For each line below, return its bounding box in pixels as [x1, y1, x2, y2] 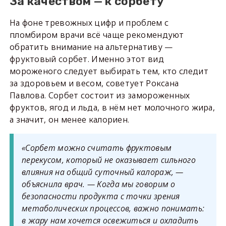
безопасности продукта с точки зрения [21, 191, 180, 202]
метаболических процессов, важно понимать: [21, 203, 205, 214]
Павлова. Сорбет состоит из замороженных [9, 90, 190, 101]
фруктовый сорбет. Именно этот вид [9, 53, 164, 65]
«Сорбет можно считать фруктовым [21, 142, 172, 154]
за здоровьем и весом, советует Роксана [9, 78, 179, 89]
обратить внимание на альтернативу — [9, 41, 173, 53]
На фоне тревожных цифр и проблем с [9, 17, 169, 29]
